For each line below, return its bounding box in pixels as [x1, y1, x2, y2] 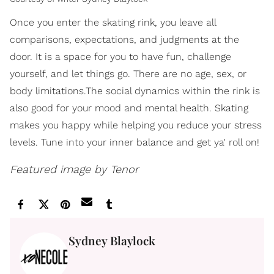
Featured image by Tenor [10, 162, 139, 176]
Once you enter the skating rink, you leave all [10, 16, 216, 28]
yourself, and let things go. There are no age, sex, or [10, 67, 246, 80]
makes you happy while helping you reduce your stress [10, 119, 262, 131]
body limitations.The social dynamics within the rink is [10, 84, 260, 97]
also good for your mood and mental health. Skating [10, 102, 248, 114]
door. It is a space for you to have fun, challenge [10, 50, 231, 62]
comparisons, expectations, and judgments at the [10, 33, 239, 45]
